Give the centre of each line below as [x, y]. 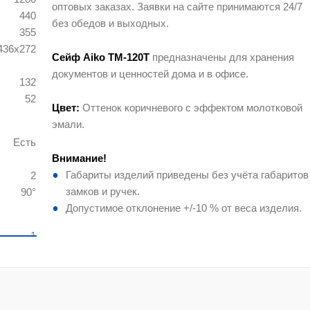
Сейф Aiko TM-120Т [102, 57]
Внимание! [80, 158]
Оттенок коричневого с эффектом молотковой [191, 108]
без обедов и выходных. [111, 24]
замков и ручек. [103, 192]
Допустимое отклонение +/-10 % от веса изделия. [184, 208]
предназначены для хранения [224, 57]
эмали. [69, 125]
